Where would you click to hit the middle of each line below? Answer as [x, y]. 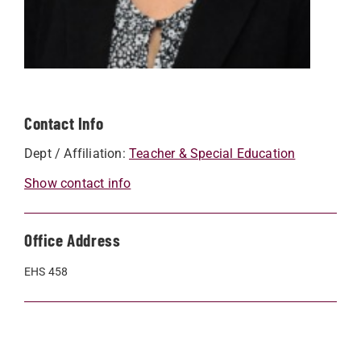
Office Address [73, 239]
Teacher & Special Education [212, 153]
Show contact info [78, 183]
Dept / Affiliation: [77, 153]
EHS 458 [46, 271]
